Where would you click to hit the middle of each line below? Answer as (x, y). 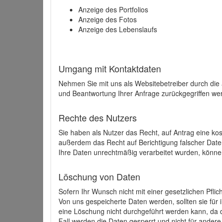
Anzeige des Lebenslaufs (118, 29)
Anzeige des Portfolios (113, 9)
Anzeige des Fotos (108, 19)
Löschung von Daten (99, 176)
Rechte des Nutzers (98, 117)
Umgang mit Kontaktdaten (110, 68)
